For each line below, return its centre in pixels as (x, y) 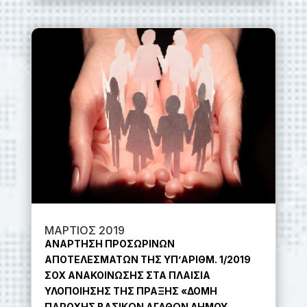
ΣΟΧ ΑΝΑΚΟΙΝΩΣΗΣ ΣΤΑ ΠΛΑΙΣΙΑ (127, 275)
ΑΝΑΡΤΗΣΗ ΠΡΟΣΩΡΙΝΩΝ (109, 243)
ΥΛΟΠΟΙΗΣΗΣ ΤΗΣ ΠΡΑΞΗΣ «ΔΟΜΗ (131, 291)
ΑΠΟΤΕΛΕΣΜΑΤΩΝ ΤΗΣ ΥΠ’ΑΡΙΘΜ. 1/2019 (147, 259)
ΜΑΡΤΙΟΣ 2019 (84, 230)
